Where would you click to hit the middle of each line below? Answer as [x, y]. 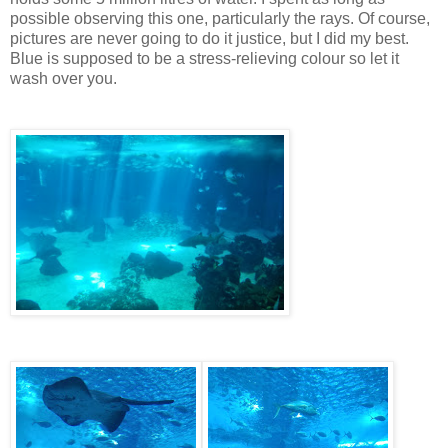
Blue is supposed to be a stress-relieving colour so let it [204, 59]
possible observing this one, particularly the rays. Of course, [220, 19]
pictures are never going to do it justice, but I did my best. [209, 39]
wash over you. [63, 79]
